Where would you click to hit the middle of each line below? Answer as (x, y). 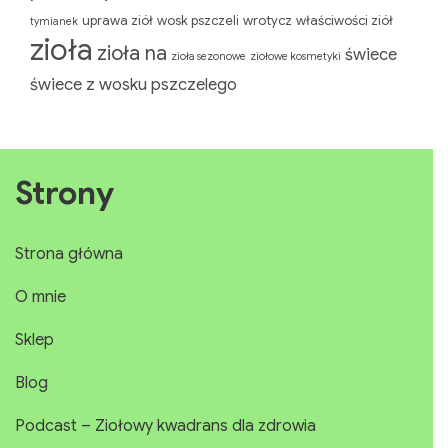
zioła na (132, 54)
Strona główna (69, 254)
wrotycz (267, 21)
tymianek (54, 22)
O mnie (40, 297)
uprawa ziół (117, 21)
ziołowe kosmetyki (295, 57)
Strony (64, 193)
